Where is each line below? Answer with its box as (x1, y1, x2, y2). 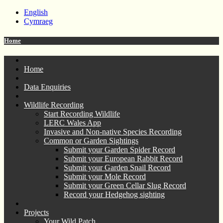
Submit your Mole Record (64, 172, 146, 181)
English (24, 8, 48, 16)
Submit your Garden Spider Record (64, 145, 175, 154)
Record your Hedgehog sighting (64, 190, 165, 199)
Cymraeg (24, 17, 53, 25)
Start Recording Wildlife (44, 110, 120, 118)
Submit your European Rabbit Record (64, 154, 183, 163)
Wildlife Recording (24, 101, 84, 110)
